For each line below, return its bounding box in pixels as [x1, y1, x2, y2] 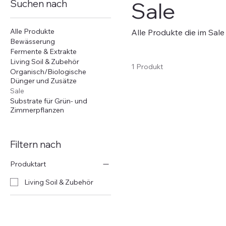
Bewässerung [10, 37, 55, 46]
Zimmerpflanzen [10, 105, 64, 115]
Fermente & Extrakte [10, 47, 77, 56]
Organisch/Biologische [10, 67, 86, 77]
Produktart [10, 159, 46, 169]
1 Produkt [131, 62, 163, 72]
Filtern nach [10, 138, 61, 151]
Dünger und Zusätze [10, 76, 77, 86]
